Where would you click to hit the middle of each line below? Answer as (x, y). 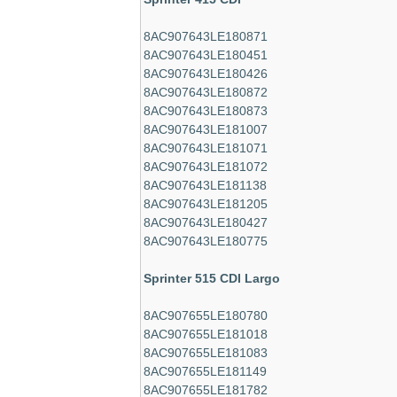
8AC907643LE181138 (205, 185)
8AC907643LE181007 (206, 129)
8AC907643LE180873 (206, 111)
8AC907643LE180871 (206, 36)
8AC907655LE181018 (206, 334)
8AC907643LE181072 (206, 167)
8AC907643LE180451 (206, 55)
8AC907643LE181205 (206, 204)
